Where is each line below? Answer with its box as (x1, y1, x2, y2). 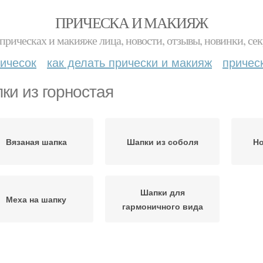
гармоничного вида (122, 200, 203, 212)
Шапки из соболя (126, 136, 198, 147)
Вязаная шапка (5, 136, 67, 147)
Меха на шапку (6, 193, 66, 205)
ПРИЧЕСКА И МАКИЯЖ (55, 12, 208, 32)
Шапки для (140, 186, 185, 198)
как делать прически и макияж (47, 53, 212, 70)
